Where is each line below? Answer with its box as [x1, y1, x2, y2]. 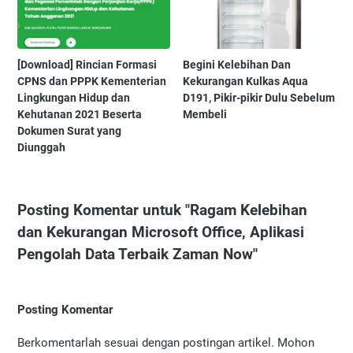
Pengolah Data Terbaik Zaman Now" [17, 245, 258, 264]
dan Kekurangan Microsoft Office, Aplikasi [17, 223, 304, 242]
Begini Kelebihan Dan [183, 58, 292, 72]
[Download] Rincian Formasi [17, 58, 157, 72]
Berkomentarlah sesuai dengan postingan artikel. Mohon [17, 335, 314, 350]
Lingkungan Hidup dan [17, 91, 130, 105]
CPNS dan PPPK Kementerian [17, 75, 166, 88]
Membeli [183, 108, 228, 121]
